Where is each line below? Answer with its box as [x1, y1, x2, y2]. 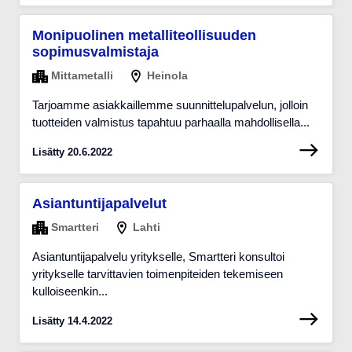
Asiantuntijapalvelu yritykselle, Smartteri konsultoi [32, 250, 284, 264]
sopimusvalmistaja [32, 43, 159, 60]
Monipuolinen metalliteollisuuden [32, 27, 256, 43]
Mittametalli [48, 68, 113, 82]
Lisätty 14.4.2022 [32, 315, 112, 328]
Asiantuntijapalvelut [32, 195, 167, 211]
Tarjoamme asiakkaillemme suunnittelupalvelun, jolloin [32, 98, 308, 112]
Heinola [144, 68, 189, 82]
